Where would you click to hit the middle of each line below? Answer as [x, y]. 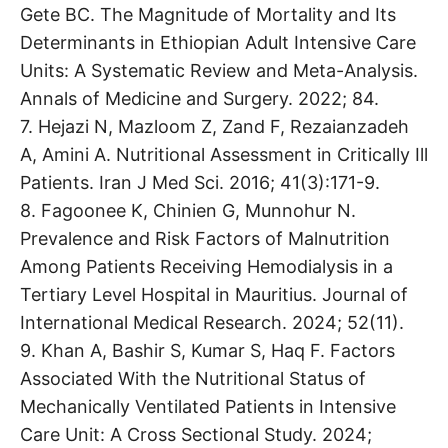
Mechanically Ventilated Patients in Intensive [208, 406]
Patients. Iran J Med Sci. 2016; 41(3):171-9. [200, 182]
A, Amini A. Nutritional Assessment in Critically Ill [224, 154]
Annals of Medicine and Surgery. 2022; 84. [199, 98]
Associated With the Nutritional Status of [193, 378]
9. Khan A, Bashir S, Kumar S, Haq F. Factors [207, 350]
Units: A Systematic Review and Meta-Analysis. [219, 70]
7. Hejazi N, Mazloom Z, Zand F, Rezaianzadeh [214, 126]
